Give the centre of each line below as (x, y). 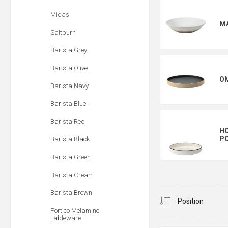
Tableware (66, 218)
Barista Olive (69, 68)
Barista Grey (69, 50)
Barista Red (68, 121)
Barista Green (70, 157)
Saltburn (63, 32)
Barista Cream (72, 175)
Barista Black (70, 139)
